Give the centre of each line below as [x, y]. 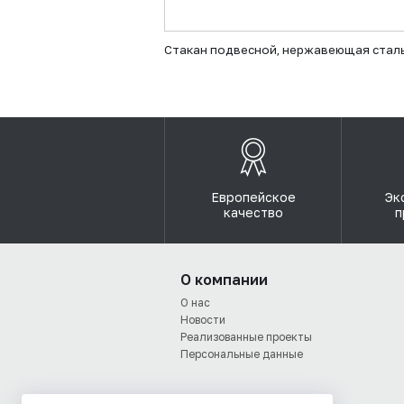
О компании [224, 280]
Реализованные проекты [246, 337]
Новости [203, 320]
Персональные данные [242, 354]
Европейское [253, 197]
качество [253, 212]
